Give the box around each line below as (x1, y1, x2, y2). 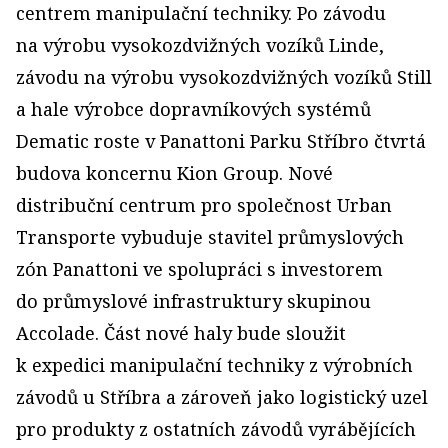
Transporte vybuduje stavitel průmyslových (16, 225, 404, 249)
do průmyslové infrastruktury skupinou (16, 289, 371, 313)
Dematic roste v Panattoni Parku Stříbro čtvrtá (16, 129, 426, 153)
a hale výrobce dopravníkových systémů (16, 97, 371, 121)
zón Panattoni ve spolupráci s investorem (16, 257, 383, 281)
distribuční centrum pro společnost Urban (16, 193, 392, 217)
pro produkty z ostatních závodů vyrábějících (16, 417, 416, 441)
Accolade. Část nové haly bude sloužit (16, 321, 346, 345)
